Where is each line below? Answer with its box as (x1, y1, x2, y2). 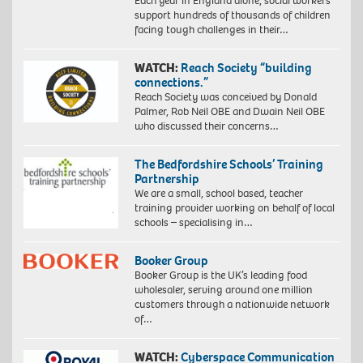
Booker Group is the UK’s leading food (134, 267, 307, 283)
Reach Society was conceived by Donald (134, 88, 317, 105)
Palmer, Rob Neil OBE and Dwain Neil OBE (134, 103, 325, 119)
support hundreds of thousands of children (134, 6, 331, 23)
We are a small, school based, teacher (134, 185, 303, 201)
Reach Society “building (180, 58, 312, 76)
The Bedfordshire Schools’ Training (134, 155, 323, 173)
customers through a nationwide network (134, 296, 330, 312)
